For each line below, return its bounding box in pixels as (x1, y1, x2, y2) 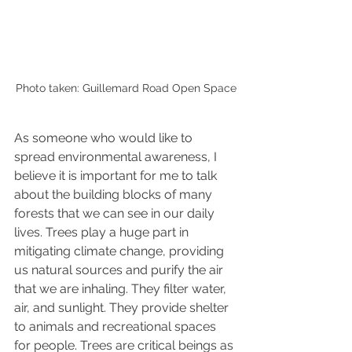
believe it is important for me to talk (14, 167, 220, 183)
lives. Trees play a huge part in (14, 224, 192, 240)
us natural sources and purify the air (14, 262, 226, 277)
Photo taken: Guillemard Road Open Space (15, 81, 236, 94)
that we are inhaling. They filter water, (14, 280, 229, 296)
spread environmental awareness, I (14, 148, 220, 164)
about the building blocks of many (14, 186, 215, 202)
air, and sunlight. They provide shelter (14, 299, 232, 315)
